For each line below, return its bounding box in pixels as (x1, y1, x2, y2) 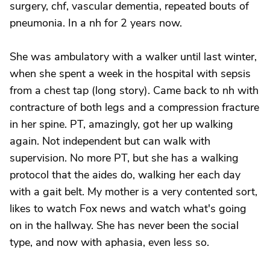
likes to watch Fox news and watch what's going (10, 201, 246, 216)
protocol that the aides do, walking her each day (10, 168, 240, 182)
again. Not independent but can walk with (10, 134, 210, 148)
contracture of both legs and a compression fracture (10, 100, 259, 115)
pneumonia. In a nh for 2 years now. (10, 16, 182, 30)
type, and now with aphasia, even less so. (10, 235, 209, 250)
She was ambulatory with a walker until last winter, (10, 49, 257, 64)
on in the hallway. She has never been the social (10, 218, 239, 233)
